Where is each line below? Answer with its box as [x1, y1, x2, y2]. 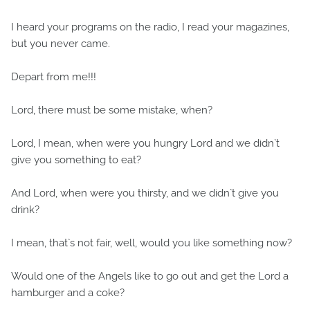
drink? [11, 203, 39, 216]
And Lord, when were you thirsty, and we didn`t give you [11, 187, 279, 199]
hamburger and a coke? [11, 286, 125, 299]
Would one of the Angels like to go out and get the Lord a [11, 270, 289, 282]
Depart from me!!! [11, 71, 96, 83]
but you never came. [11, 37, 110, 50]
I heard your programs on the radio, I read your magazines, [11, 21, 289, 33]
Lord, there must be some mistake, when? [11, 104, 212, 116]
